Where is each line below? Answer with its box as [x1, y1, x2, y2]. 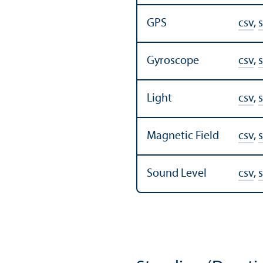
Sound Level [147, 167, 207, 180]
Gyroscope [147, 55, 199, 67]
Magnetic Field [147, 130, 219, 142]
